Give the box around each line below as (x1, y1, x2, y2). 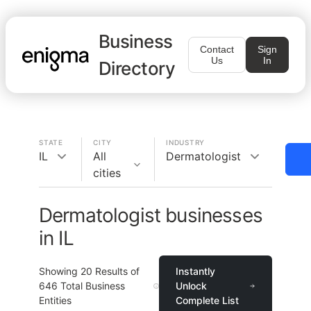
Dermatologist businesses (39, 203, 262, 227)
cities (93, 166, 121, 180)
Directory (99, 58, 176, 79)
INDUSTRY (166, 138, 205, 146)
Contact (200, 44, 234, 55)
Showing (39, 265, 81, 277)
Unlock (175, 280, 207, 292)
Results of (92, 265, 140, 277)
